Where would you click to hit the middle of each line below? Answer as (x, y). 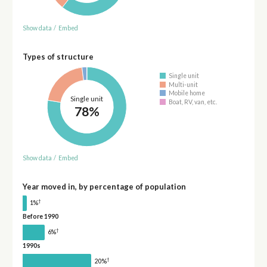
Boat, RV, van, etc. (193, 102)
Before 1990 (40, 216)
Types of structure (58, 56)
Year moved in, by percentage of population (104, 187)
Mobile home (187, 93)
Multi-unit (184, 84)
